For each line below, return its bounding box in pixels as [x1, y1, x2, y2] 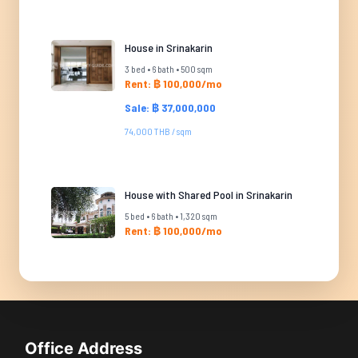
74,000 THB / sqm [125, 125, 192, 137]
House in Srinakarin [125, 41, 213, 54]
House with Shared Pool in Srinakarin [125, 188, 292, 201]
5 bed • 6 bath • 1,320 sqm [125, 210, 217, 221]
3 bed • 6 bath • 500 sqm [125, 63, 213, 74]
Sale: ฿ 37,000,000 [125, 101, 216, 114]
